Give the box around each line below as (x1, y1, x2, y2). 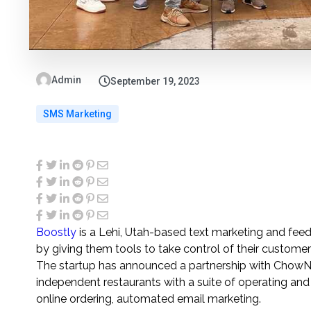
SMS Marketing (43, 108, 112, 119)
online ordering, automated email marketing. (36, 292, 261, 305)
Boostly (36, 225, 76, 239)
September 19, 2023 (110, 75, 200, 87)
